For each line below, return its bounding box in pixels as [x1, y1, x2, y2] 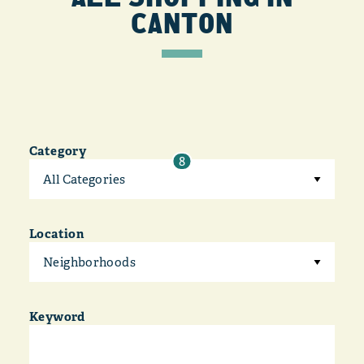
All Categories [43, 171, 126, 187]
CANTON [131, 5, 233, 41]
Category [29, 143, 86, 158]
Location [29, 226, 84, 241]
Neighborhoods [43, 254, 136, 270]
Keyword [29, 309, 85, 324]
